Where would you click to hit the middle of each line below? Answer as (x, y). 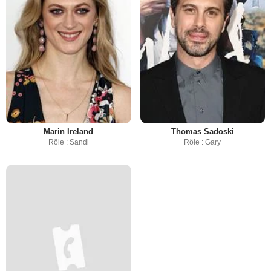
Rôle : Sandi (68, 142)
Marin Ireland (69, 131)
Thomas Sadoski (202, 131)
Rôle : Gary (203, 142)
